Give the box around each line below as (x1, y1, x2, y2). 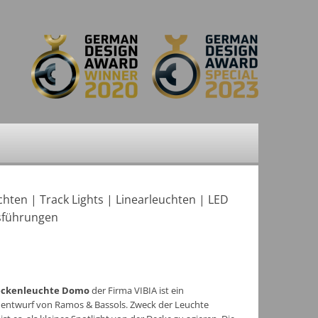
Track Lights (40, 192, 104, 207)
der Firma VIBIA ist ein (89, 284, 185, 297)
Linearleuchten (116, 192, 196, 207)
